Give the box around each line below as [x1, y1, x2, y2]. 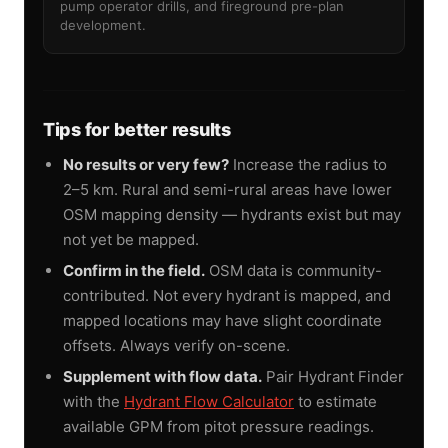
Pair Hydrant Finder [262, 366, 404, 386]
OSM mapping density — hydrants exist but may [63, 204, 401, 224]
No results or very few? [63, 154, 229, 174]
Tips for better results [43, 118, 231, 140]
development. [60, 16, 146, 33]
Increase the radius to [229, 154, 387, 174]
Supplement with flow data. [63, 366, 262, 386]
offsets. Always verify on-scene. [63, 335, 290, 355]
